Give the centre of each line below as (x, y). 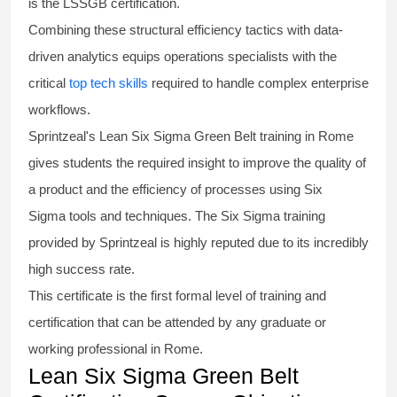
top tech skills (109, 83)
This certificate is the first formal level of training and (177, 296)
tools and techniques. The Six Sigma (173, 216)
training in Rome (305, 136)
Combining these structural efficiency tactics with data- (186, 30)
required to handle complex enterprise (258, 83)
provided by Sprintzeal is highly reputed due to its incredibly (198, 243)
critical (49, 83)
